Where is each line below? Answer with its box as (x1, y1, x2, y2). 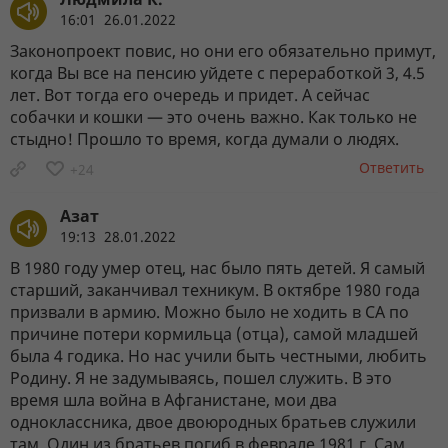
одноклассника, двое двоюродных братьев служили (10, 410, 416, 433)
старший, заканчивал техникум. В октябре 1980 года (10, 278, 420, 301)
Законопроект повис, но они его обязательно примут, (10, 39, 436, 62)
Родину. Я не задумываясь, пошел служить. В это (10, 366, 392, 389)
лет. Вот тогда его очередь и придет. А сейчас (10, 83, 370, 106)
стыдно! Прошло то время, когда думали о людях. (10, 127, 399, 150)
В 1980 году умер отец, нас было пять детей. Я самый (10, 256, 425, 279)
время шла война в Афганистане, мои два (10, 388, 337, 411)
